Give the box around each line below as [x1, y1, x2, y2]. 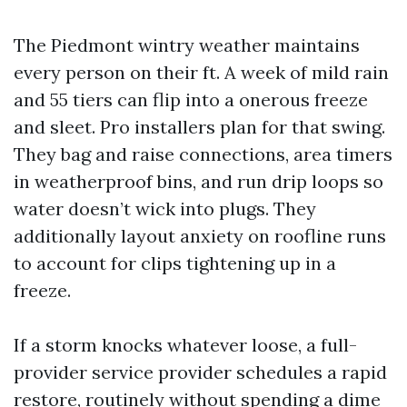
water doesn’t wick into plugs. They [14, 197, 316, 220]
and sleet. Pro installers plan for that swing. [14, 115, 385, 138]
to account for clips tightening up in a [14, 252, 336, 274]
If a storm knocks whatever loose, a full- [14, 333, 357, 356]
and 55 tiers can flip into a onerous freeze [14, 88, 368, 111]
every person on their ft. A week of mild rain [14, 61, 389, 84]
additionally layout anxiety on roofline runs [14, 224, 386, 247]
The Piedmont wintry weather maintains [14, 34, 360, 56]
